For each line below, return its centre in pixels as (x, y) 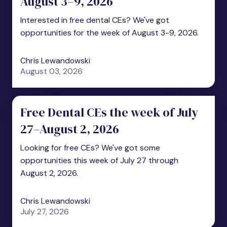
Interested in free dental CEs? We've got (95, 20)
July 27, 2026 (45, 212)
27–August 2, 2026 (70, 129)
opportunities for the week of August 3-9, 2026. (109, 33)
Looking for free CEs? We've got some (90, 148)
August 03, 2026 (51, 71)
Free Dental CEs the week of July (109, 112)
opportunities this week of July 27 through (99, 160)
